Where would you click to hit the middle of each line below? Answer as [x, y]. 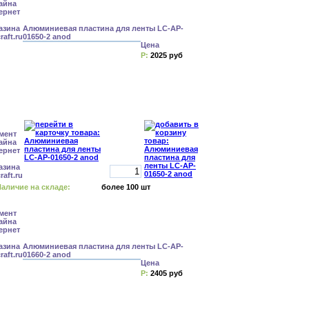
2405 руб [167, 273]
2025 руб [167, 55]
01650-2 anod [47, 37]
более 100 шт [126, 187]
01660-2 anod [47, 255]
